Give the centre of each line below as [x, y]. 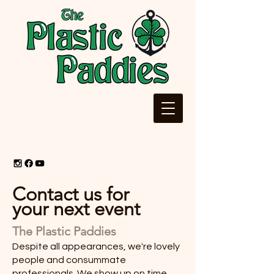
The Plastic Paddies [64, 231]
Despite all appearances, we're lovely [96, 246]
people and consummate [69, 260]
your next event [76, 209]
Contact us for [71, 194]
